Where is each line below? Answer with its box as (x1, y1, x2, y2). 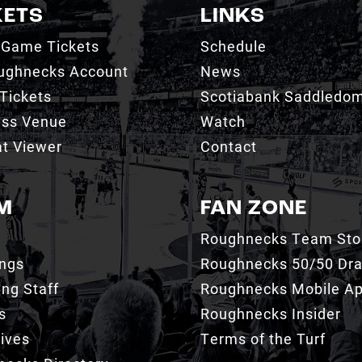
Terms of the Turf (200, 328, 326, 348)
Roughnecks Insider (200, 303, 341, 323)
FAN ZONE (200, 197, 307, 220)
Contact (200, 136, 257, 156)
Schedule (200, 36, 267, 56)
